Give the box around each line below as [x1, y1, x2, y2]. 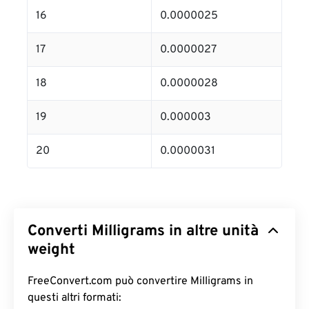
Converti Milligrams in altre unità [28, 222, 259, 241]
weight [28, 241, 75, 260]
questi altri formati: [28, 291, 121, 306]
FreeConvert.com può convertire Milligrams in [28, 275, 253, 289]
